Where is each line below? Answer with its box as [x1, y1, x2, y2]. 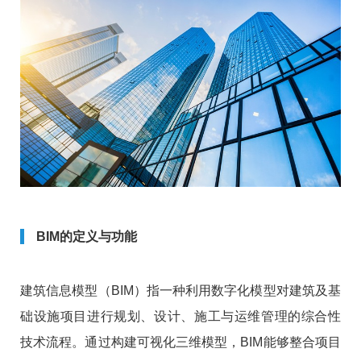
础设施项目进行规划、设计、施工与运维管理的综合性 [20, 309, 341, 324]
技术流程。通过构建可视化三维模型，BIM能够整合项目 [20, 335, 341, 350]
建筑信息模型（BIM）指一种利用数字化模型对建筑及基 [20, 284, 341, 298]
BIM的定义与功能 [36, 230, 137, 244]
